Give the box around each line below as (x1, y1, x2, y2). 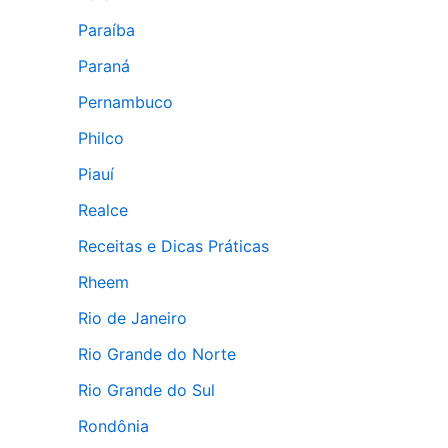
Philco (78, 128, 124, 148)
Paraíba (78, 20, 135, 40)
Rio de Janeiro (78, 308, 187, 328)
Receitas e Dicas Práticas (78, 236, 269, 256)
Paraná (78, 56, 130, 76)
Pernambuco (78, 92, 173, 112)
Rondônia (78, 416, 149, 436)
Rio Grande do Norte (78, 344, 236, 364)
